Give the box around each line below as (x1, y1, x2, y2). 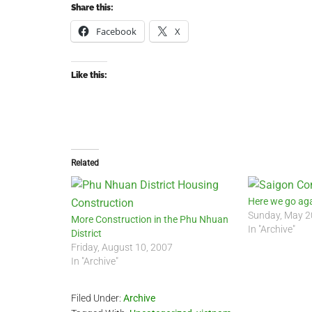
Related (71, 158, 99, 168)
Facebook (96, 25, 136, 38)
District (71, 228, 102, 239)
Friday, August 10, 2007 (71, 242, 173, 253)
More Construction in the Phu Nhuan (71, 214, 228, 225)
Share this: (71, 3, 114, 13)
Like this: (71, 70, 107, 80)
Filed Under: (71, 292, 123, 304)
